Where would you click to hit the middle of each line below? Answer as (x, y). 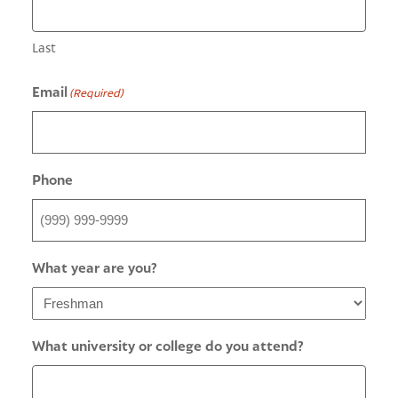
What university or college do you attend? (168, 346)
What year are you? (95, 267)
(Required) (96, 92)
